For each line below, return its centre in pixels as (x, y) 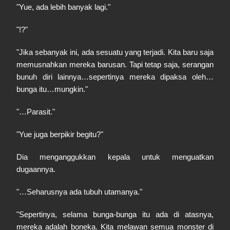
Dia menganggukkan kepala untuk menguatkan (115, 157)
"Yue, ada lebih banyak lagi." (63, 7)
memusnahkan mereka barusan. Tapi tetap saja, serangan (115, 64)
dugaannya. (36, 169)
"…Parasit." (36, 112)
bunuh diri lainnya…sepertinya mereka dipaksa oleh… (115, 77)
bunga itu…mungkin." (52, 89)
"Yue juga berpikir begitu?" (60, 134)
